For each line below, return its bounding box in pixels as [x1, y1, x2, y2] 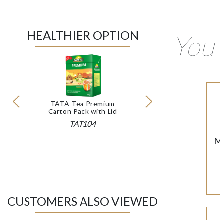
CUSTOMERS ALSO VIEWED [7, 194, 158, 209]
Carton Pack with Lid [48, 107, 117, 116]
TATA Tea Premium [50, 99, 115, 108]
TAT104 [69, 119, 96, 129]
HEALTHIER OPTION [27, 28, 138, 43]
